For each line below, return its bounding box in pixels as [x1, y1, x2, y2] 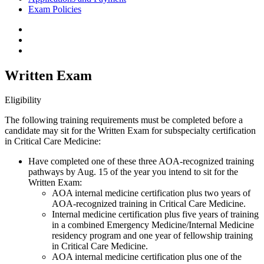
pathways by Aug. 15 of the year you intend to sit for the [28, 167, 238, 177]
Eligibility [5, 95, 41, 105]
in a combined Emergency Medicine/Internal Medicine [52, 220, 254, 230]
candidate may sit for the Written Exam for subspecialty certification [5, 126, 256, 136]
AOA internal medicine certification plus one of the [52, 252, 242, 262]
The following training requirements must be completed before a [5, 115, 243, 126]
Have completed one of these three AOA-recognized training [28, 156, 254, 167]
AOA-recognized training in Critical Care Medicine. [52, 199, 246, 209]
